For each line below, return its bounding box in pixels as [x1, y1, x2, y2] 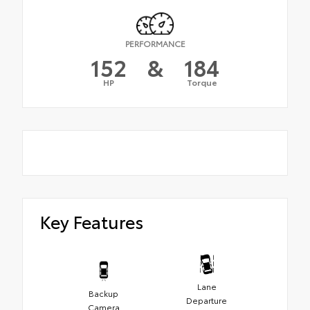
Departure [186, 294, 227, 307]
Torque [186, 75, 217, 88]
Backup [89, 287, 118, 300]
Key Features [40, 208, 143, 233]
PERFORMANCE [125, 37, 185, 49]
